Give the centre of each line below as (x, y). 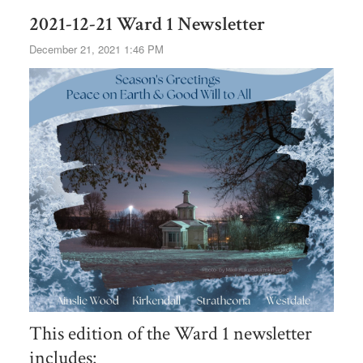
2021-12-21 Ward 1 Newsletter (147, 23)
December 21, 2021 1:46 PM (96, 49)
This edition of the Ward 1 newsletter (170, 334)
